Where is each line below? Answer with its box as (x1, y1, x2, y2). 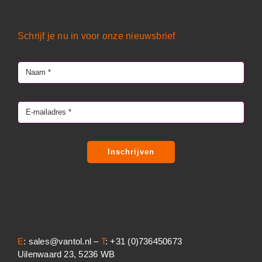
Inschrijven (108, 147, 154, 156)
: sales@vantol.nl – (23, 236, 101, 246)
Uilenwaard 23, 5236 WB (18, 249, 115, 259)
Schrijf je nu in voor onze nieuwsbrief (18, 30, 175, 41)
